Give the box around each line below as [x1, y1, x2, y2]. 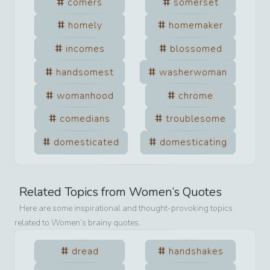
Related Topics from [19, 183, 129, 200]
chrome [178, 89, 213, 102]
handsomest [56, 65, 114, 79]
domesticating [160, 136, 228, 149]
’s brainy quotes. [80, 216, 140, 228]
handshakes [168, 245, 224, 258]
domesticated [53, 136, 119, 149]
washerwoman [159, 65, 228, 79]
